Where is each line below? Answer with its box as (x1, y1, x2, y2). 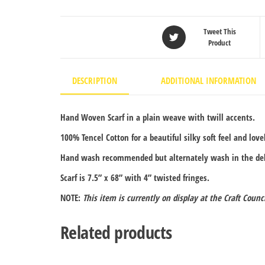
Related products (60, 219, 172, 244)
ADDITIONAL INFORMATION (161, 75, 256, 87)
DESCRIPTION (72, 75, 117, 87)
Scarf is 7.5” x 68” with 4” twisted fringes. (60, 171, 209, 183)
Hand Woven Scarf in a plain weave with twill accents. (60, 111, 255, 123)
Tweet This (203, 26, 236, 37)
